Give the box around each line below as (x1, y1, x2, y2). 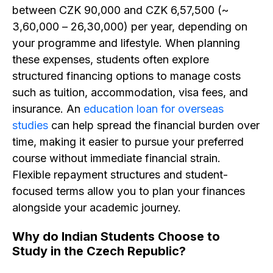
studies (12, 119, 48, 132)
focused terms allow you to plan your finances (12, 185, 245, 197)
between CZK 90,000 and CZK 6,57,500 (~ (12, 4, 229, 16)
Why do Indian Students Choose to (12, 229, 220, 244)
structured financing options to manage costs (12, 69, 241, 82)
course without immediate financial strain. (12, 152, 221, 165)
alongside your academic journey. (12, 201, 181, 214)
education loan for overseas (83, 102, 224, 115)
